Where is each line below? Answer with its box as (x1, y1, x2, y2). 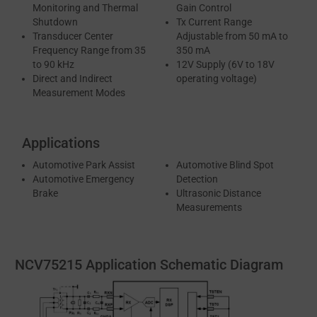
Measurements (176, 202, 242, 214)
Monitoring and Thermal (33, 2, 138, 14)
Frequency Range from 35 (33, 45, 146, 57)
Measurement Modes (33, 87, 125, 99)
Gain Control (176, 2, 231, 14)
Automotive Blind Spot (176, 159, 274, 171)
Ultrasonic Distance (176, 188, 261, 200)
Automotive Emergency (33, 173, 134, 185)
